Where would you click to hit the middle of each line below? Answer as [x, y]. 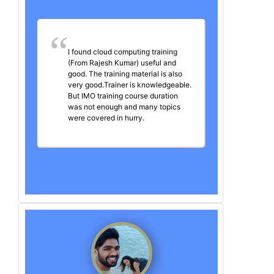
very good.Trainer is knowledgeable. [130, 85]
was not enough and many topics [124, 107]
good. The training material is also [125, 74]
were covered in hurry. [106, 118]
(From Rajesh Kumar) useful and [122, 63]
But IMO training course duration [123, 96]
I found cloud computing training [123, 52]
